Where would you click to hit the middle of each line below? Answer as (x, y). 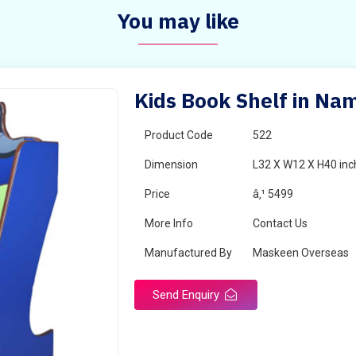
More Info (169, 223)
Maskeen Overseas (301, 253)
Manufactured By (189, 253)
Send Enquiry (188, 295)
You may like (178, 21)
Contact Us (281, 223)
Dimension (172, 164)
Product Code (179, 135)
